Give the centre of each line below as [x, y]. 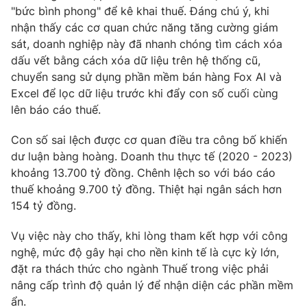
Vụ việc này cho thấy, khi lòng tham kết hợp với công [149, 235]
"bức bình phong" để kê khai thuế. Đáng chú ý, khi [140, 11]
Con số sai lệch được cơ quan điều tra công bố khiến [149, 139]
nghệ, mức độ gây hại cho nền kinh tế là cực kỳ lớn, [145, 252]
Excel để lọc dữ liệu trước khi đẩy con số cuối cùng [145, 93]
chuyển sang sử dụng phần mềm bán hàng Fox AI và [146, 76]
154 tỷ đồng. [44, 205]
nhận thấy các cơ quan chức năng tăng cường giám [145, 27]
